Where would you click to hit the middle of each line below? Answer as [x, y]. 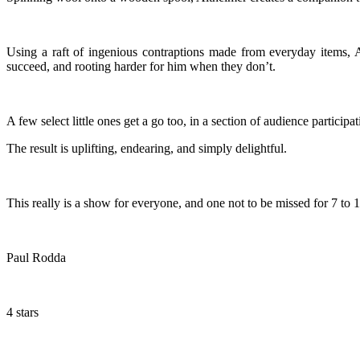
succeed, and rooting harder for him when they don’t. [141, 66]
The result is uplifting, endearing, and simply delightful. [147, 148]
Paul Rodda [36, 257]
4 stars [22, 312]
